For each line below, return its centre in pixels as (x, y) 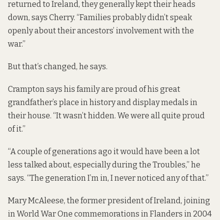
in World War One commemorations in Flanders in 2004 (110, 214)
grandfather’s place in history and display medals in (103, 102)
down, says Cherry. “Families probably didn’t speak (100, 17)
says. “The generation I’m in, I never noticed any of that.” (108, 178)
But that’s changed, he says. (58, 66)
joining (197, 201)
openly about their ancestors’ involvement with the (101, 30)
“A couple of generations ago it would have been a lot (104, 152)
